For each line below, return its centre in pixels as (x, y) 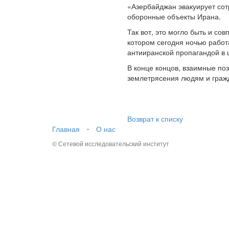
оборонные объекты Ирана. (174, 17)
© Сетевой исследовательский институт (111, 144)
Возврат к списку (155, 119)
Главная (66, 129)
